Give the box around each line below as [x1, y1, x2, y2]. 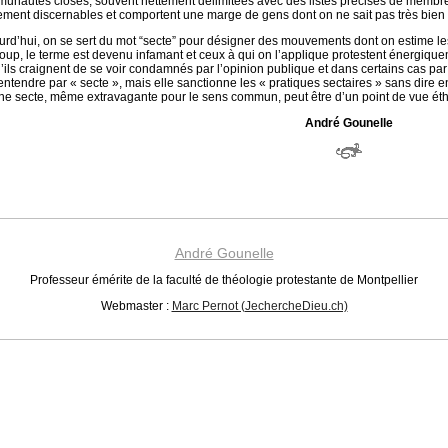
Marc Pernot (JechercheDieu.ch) [171, 299, 348, 313]
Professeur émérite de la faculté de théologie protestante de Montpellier [30, 273, 418, 287]
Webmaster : [100, 299, 172, 313]
